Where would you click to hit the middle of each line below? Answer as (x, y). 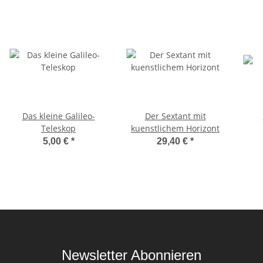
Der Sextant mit (175, 116)
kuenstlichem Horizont (175, 129)
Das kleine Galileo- (58, 116)
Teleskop (58, 129)
